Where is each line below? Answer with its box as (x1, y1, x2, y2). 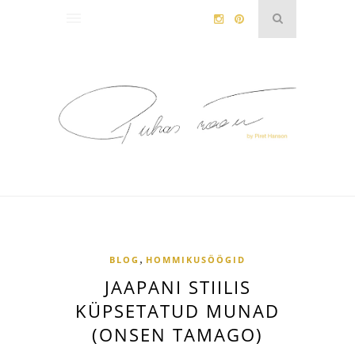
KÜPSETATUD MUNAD (75, 299, 280, 323)
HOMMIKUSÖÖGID (146, 254, 246, 266)
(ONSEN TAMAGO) (92, 323, 263, 347)
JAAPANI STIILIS (104, 275, 251, 300)
